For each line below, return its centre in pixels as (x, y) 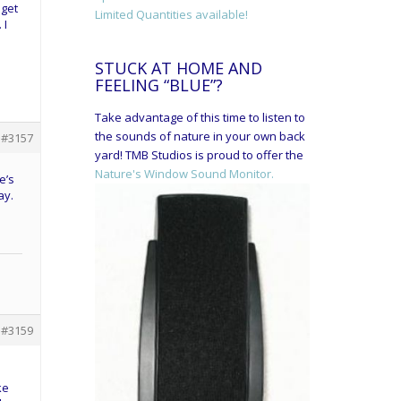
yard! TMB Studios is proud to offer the (199, 154)
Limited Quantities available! (171, 14)
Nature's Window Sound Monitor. (184, 173)
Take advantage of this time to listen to (200, 117)
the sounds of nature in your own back (200, 136)
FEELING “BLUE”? (159, 85)
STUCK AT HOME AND (179, 68)
